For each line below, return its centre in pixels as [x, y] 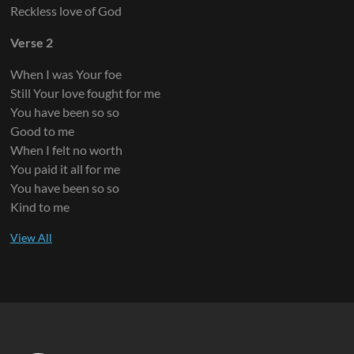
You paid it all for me [65, 168]
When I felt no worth [66, 149]
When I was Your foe [66, 73]
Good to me [42, 130]
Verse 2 [31, 42]
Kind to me [40, 206]
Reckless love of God [66, 10]
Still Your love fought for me [85, 92]
